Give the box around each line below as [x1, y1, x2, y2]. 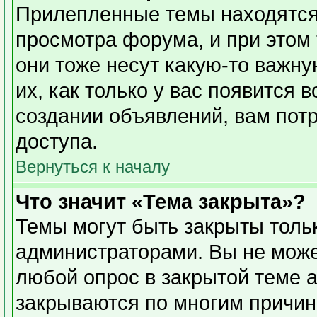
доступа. [16, 130, 98, 153]
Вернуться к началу [16, 157, 170, 176]
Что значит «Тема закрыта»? [16, 190, 306, 213]
